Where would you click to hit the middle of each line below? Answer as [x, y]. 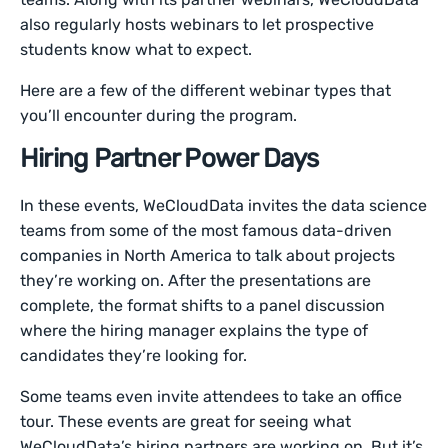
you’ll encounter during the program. [159, 115]
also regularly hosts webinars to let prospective [197, 24]
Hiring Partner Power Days [169, 158]
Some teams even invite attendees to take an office [211, 396]
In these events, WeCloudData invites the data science [224, 205]
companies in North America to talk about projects [208, 255]
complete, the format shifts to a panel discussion [203, 305]
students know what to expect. [136, 49]
